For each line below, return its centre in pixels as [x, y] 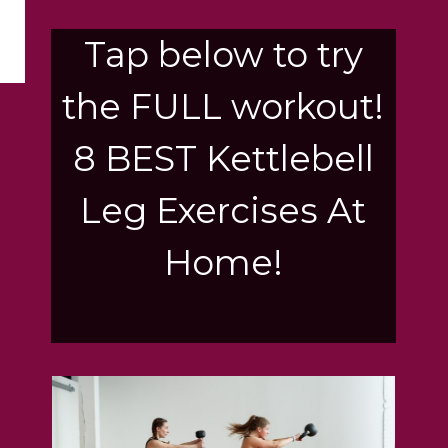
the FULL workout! [223, 106]
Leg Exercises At [223, 210]
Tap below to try [223, 54]
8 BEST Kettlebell [223, 158]
